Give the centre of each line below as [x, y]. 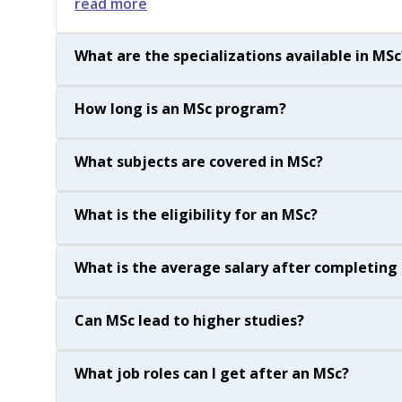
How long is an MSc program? [180, 109]
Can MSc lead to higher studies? [189, 320]
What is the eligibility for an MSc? [196, 214]
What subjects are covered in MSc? [199, 162]
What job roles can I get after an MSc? [212, 373]
